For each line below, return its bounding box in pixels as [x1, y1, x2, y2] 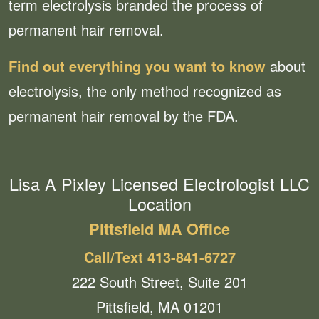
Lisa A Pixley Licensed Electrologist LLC [9, 172, 310, 197]
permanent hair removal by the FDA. [9, 105, 239, 127]
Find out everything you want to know [9, 56, 266, 77]
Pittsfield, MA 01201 [96, 296, 223, 318]
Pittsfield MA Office [89, 218, 230, 241]
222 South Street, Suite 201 [71, 271, 248, 293]
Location [127, 192, 192, 216]
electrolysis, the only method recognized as [9, 80, 281, 102]
